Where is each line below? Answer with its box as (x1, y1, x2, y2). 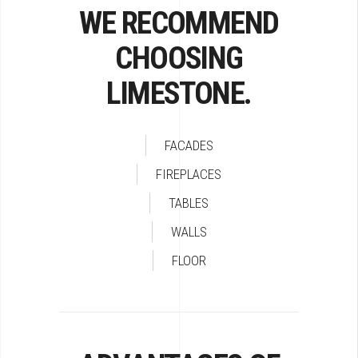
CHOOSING (115, 40, 243, 77)
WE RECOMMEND (79, 5, 279, 42)
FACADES (164, 137, 213, 153)
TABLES (169, 195, 209, 211)
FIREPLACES (156, 166, 221, 182)
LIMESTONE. (106, 75, 252, 112)
